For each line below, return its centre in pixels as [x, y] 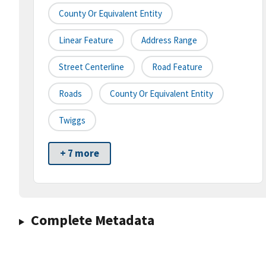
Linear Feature [86, 40]
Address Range [169, 40]
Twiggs [72, 121]
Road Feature [177, 67]
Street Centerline [91, 67]
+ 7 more [80, 153]
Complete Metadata [92, 220]
